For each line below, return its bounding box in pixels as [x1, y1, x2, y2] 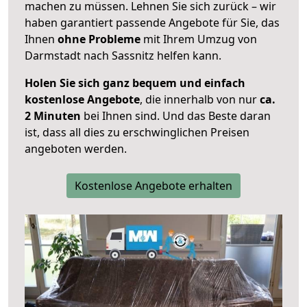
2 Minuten [25, 108, 81, 124]
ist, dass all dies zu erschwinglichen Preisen [25, 125, 249, 140]
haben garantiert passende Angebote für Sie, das [25, 15, 280, 31]
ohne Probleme [58, 32, 140, 47]
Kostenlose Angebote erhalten [75, 178, 232, 194]
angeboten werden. [25, 141, 127, 157]
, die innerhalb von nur [140, 92, 260, 108]
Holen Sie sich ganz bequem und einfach [25, 75, 245, 91]
